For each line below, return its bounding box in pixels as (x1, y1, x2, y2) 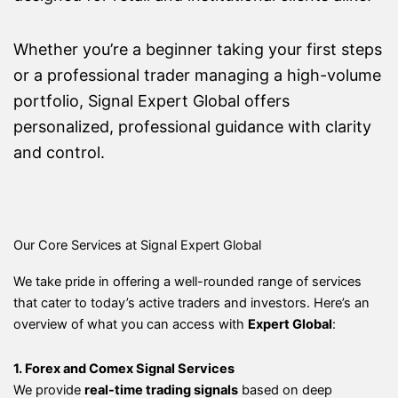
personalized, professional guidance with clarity (13, 116, 371, 136)
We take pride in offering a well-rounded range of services (13, 274, 362, 291)
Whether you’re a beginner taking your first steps (13, 39, 382, 59)
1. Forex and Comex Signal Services (13, 360, 235, 377)
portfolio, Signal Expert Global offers (13, 91, 290, 110)
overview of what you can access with (13, 316, 248, 333)
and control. (13, 142, 105, 162)
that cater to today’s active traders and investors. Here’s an (13, 295, 370, 312)
